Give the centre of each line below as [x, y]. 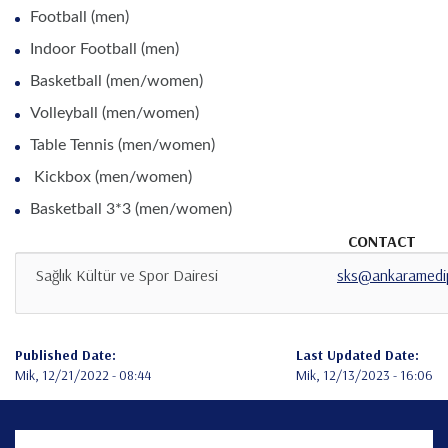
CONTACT [381, 241]
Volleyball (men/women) [114, 113]
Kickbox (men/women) [111, 177]
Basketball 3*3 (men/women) [131, 209]
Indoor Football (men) [104, 49]
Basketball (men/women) [116, 81]
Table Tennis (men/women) [122, 145]
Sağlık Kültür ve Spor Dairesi [127, 275]
